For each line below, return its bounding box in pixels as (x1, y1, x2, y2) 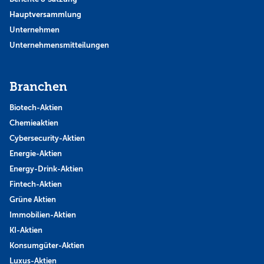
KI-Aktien (9, 226, 42, 235)
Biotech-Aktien (9, 103, 62, 113)
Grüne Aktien (9, 195, 56, 204)
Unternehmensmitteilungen (9, 41, 109, 50)
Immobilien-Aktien (9, 210, 76, 220)
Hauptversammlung (9, 10, 81, 19)
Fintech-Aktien (9, 180, 62, 189)
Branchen (9, 80, 67, 94)
